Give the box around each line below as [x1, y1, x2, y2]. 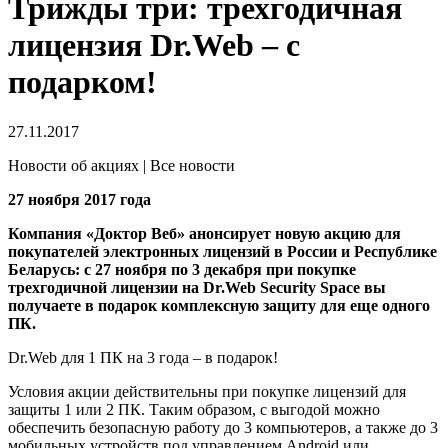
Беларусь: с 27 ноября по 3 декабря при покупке [8, 260, 356, 278]
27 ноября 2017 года [8, 190, 151, 208]
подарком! [8, 64, 157, 101]
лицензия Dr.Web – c [8, 27, 300, 64]
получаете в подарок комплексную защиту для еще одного [8, 296, 430, 314]
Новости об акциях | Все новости [8, 156, 235, 174]
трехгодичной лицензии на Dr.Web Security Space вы [8, 278, 386, 296]
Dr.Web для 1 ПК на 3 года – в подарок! [8, 348, 278, 366]
